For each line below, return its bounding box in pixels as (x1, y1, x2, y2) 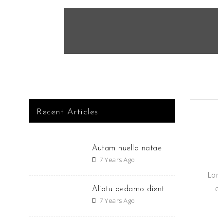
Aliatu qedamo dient (92, 185, 164, 193)
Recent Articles (36, 108, 98, 117)
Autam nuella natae (92, 145, 162, 152)
